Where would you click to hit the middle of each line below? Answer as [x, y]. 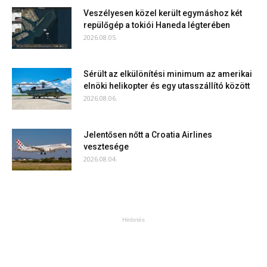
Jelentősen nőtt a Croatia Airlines [148, 135]
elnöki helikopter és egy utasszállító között [167, 86]
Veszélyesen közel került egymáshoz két [163, 13]
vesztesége [106, 147]
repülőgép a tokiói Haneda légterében [157, 25]
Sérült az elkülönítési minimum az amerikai [168, 74]
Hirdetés [133, 220]
